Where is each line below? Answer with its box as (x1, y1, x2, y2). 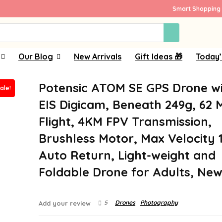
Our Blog (18, 52, 53, 61)
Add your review (39, 199, 91, 207)
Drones (115, 199, 136, 206)
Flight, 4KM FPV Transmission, (39, 114, 212, 129)
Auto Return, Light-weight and (39, 148, 216, 163)
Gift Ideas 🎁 (135, 52, 182, 61)
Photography (140, 199, 178, 206)
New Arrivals (74, 52, 121, 61)
